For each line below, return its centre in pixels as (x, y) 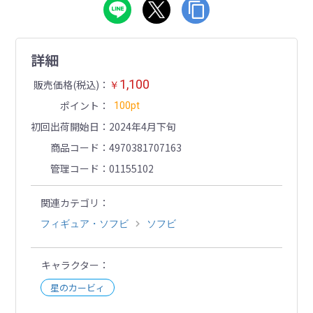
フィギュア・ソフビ (84, 224)
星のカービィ (77, 288)
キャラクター (70, 265)
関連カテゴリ (70, 203)
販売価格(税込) (66, 85)
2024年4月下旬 (142, 127)
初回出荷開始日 (65, 127)
